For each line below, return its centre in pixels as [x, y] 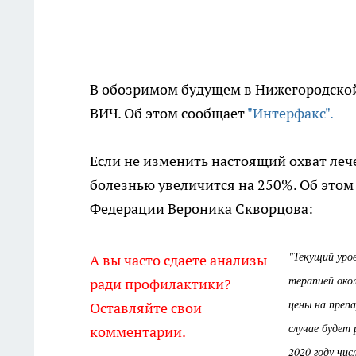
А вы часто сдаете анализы [178, 260]
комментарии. [138, 332]
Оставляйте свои [146, 308]
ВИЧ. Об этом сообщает [168, 113]
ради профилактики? [161, 284]
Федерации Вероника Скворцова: [201, 209]
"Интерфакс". [290, 113]
